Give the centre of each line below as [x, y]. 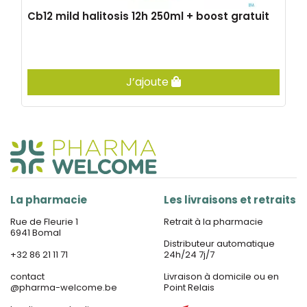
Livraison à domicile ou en [221, 277]
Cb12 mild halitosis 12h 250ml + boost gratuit [148, 16]
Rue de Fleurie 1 [44, 222]
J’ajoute [149, 82]
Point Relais [189, 287]
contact [27, 277]
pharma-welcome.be [68, 287]
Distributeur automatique [219, 244]
